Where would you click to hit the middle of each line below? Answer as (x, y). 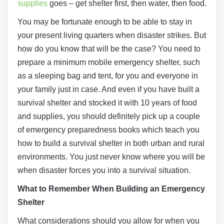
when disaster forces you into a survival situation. (104, 170)
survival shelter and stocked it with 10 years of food (107, 103)
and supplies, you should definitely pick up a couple (109, 116)
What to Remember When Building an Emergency (111, 189)
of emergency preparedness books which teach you (108, 130)
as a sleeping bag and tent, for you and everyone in (108, 76)
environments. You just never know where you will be (111, 157)
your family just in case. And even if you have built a (108, 89)
